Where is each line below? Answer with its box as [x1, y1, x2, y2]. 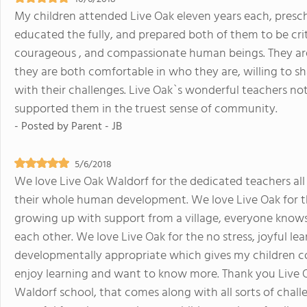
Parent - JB [71, 118, 122, 136]
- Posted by [14, 118, 71, 136]
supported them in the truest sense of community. [14, 99, 278, 119]
